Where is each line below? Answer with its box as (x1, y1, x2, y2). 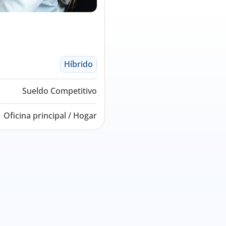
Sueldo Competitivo (22, 85, 97, 96)
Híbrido (64, 59, 93, 70)
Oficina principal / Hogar (4, 110, 97, 121)
